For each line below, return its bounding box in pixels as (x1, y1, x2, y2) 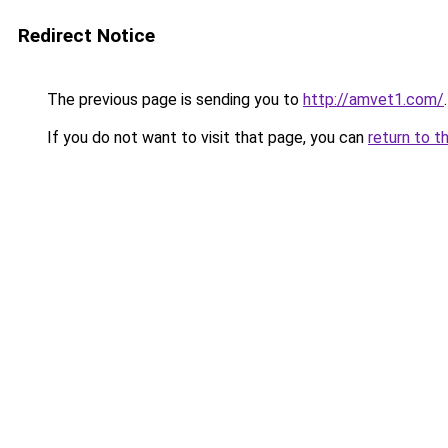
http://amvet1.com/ (303, 90, 444, 109)
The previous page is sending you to (43, 90, 303, 109)
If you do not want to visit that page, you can (43, 128, 368, 147)
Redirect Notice (18, 24, 155, 47)
